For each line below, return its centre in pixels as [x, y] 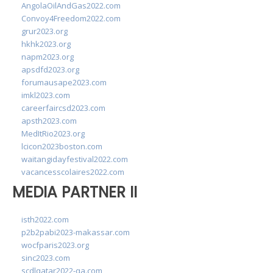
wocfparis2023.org [55, 245]
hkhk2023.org [46, 44]
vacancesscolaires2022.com [73, 172]
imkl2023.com [46, 95]
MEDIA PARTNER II [75, 192]
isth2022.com [45, 219]
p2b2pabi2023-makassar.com [76, 232]
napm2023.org [48, 57]
